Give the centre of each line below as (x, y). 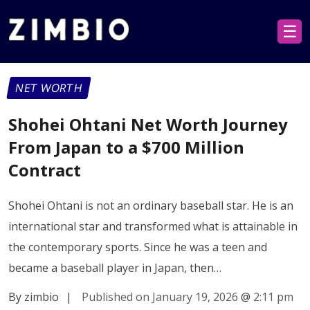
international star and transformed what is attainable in (153, 226)
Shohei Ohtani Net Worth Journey (148, 124)
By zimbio (34, 297)
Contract (45, 170)
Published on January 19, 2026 (160, 297)
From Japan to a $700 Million (126, 147)
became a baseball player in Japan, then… (115, 267)
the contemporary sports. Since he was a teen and (138, 247)
